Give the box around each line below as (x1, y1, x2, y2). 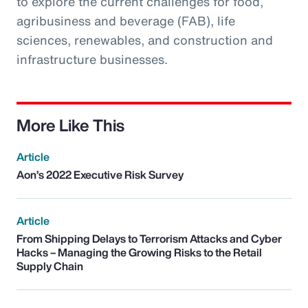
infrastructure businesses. (16, 49, 168, 68)
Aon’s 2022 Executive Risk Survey (16, 166, 184, 183)
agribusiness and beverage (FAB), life (16, 11, 235, 30)
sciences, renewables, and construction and (16, 30, 273, 49)
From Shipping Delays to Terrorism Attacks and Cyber (16, 230, 282, 247)
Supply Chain (16, 257, 83, 274)
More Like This (16, 112, 124, 137)
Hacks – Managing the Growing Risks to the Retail (16, 243, 262, 261)
